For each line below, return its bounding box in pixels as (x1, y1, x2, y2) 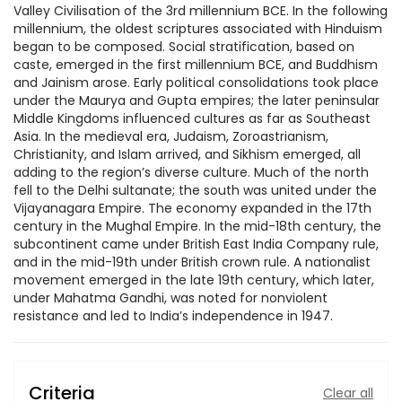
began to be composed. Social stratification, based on (13, 38, 354, 56)
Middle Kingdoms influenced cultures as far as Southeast (13, 109, 371, 127)
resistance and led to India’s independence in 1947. (13, 307, 333, 325)
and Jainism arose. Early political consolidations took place (13, 74, 379, 92)
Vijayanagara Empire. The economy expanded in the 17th (13, 199, 371, 217)
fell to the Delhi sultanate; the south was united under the (13, 181, 377, 199)
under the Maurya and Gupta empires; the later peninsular (13, 92, 380, 109)
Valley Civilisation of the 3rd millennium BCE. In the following (13, 2, 388, 20)
